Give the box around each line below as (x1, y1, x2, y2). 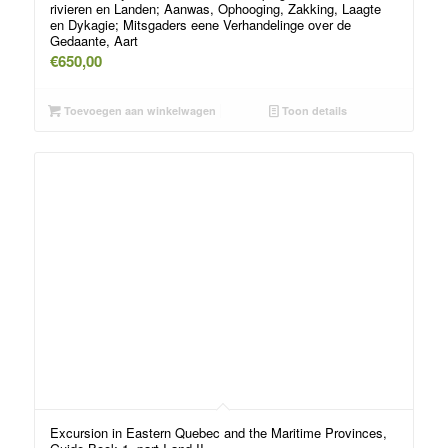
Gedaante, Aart (49, 31, 138, 51)
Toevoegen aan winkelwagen (61, 103, 217, 119)
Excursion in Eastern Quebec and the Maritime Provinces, (49, 423, 387, 443)
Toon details (279, 103, 348, 119)
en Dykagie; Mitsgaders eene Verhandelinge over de (49, 15, 351, 35)
